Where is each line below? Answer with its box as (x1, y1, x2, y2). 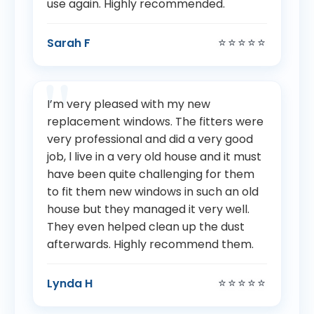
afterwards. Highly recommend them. (47, 236, 254, 253)
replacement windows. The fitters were (47, 114, 264, 130)
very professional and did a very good (47, 131, 253, 148)
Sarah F (47, 34, 90, 51)
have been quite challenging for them (47, 166, 254, 183)
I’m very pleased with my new (47, 96, 210, 113)
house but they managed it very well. (47, 201, 250, 218)
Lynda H (47, 275, 93, 292)
